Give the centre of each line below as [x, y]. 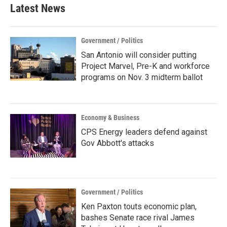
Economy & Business [110, 118]
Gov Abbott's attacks [118, 143]
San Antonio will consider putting [139, 55]
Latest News [38, 8]
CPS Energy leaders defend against [144, 132]
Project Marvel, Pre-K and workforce [145, 66]
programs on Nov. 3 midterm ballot [142, 77]
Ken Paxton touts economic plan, [139, 206]
